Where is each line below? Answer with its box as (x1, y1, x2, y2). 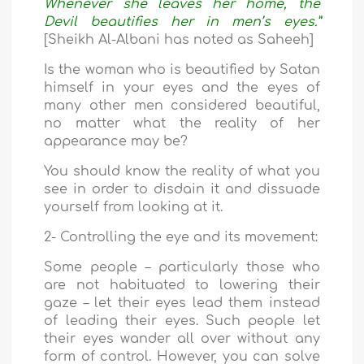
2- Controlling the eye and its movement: (44, 230, 318, 245)
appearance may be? (44, 134, 188, 149)
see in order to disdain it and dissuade (44, 182, 320, 197)
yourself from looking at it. (44, 200, 223, 215)
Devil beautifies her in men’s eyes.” (44, 15, 320, 30)
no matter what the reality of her (44, 116, 320, 132)
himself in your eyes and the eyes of (44, 80, 320, 96)
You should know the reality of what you (44, 164, 320, 180)
